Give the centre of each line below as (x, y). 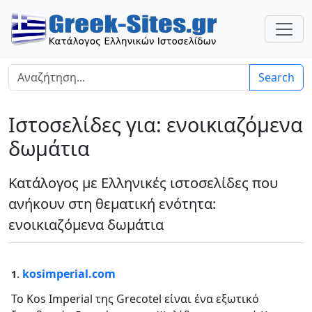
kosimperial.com (69, 274)
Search (276, 77)
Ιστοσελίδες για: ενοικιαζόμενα (156, 124)
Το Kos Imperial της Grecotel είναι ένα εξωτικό (135, 299)
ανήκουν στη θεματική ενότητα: (112, 204)
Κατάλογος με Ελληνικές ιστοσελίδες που (143, 183)
